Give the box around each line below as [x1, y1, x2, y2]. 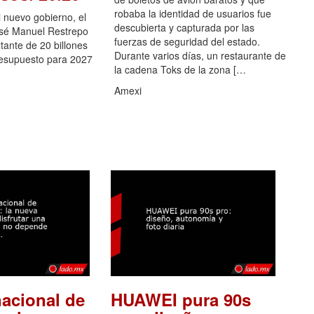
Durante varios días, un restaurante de [114, 48, 286, 62]
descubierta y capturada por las [114, 20, 254, 34]
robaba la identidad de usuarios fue [114, 6, 271, 20]
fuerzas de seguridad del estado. [114, 34, 260, 48]
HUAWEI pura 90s [110, 287, 251, 312]
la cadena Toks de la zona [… [114, 62, 246, 76]
